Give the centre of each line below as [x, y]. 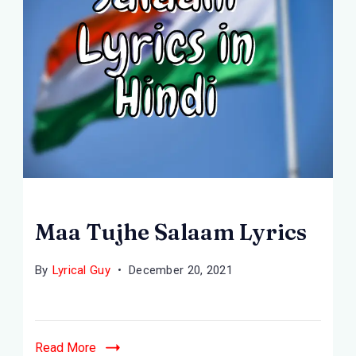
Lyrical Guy [81, 270]
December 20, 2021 [181, 270]
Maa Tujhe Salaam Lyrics [171, 232]
